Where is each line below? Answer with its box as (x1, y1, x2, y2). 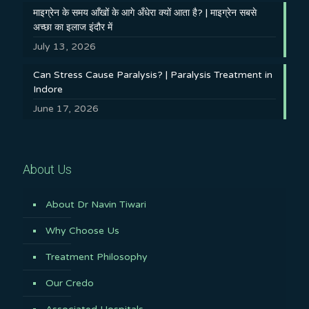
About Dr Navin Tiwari (46, 198, 146, 210)
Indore (33, 83, 63, 95)
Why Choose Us (46, 224, 119, 237)
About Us (23, 161, 72, 177)
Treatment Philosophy (46, 250, 148, 263)
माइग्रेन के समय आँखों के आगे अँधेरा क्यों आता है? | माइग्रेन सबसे (33, 6, 257, 19)
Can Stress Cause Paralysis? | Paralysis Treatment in (33, 68, 272, 81)
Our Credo (46, 277, 94, 289)
